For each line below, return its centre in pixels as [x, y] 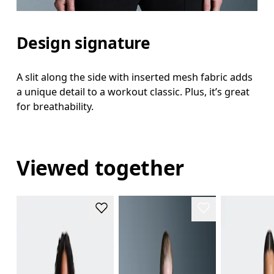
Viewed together [101, 167]
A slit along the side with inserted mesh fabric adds [135, 77]
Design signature [83, 43]
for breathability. [55, 106]
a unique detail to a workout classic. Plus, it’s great [133, 91]
